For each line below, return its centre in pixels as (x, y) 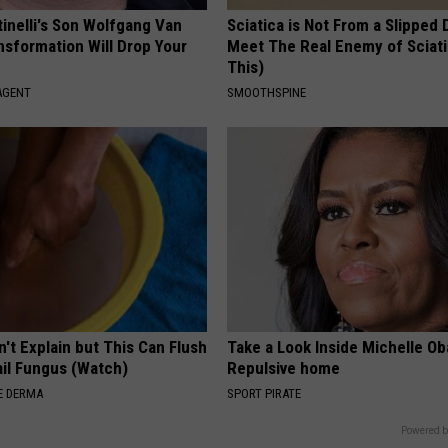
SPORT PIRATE (264, 394)
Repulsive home (284, 368)
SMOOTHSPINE (267, 93)
